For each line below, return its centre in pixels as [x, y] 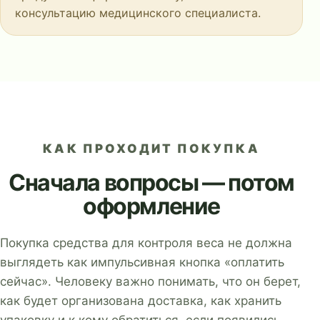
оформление [151, 206]
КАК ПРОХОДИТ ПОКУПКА [151, 149]
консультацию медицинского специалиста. [138, 13]
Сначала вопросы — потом [151, 182]
